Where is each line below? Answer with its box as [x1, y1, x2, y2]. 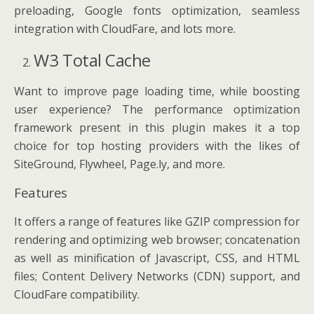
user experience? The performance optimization [14, 102, 300, 117]
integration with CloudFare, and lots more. [14, 21, 235, 36]
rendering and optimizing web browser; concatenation [14, 232, 300, 247]
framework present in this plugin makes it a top [14, 120, 300, 135]
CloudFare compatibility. [14, 287, 139, 302]
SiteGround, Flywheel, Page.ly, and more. [14, 156, 225, 172]
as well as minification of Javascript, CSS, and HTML [14, 250, 300, 266]
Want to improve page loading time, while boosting [14, 83, 300, 99]
